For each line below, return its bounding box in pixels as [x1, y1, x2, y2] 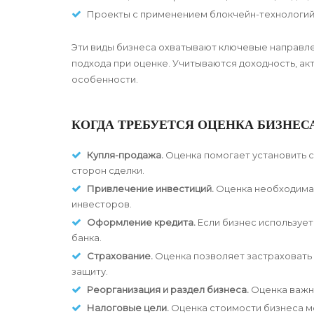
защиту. [71, 266, 108, 278]
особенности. [71, 74, 138, 86]
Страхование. [87, 250, 153, 262]
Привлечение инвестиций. [87, 183, 214, 195]
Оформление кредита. [87, 217, 196, 228]
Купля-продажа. [87, 149, 163, 161]
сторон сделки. [71, 165, 144, 177]
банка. [71, 232, 102, 244]
